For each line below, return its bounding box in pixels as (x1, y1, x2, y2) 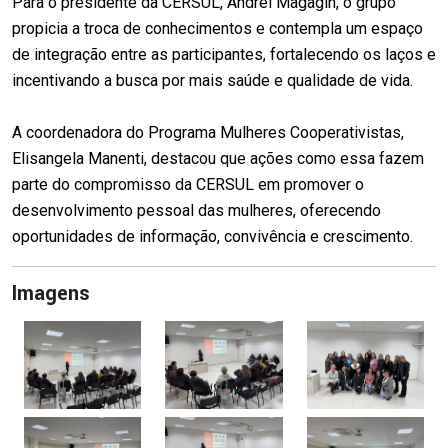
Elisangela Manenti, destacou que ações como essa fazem (12, 149, 424, 168)
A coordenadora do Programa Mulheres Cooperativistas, (12, 123, 404, 142)
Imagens (12, 279, 90, 308)
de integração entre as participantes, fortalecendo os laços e (12, 45, 436, 64)
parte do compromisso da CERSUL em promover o (12, 175, 364, 194)
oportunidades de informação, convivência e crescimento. (12, 227, 413, 246)
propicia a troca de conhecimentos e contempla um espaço (12, 19, 423, 38)
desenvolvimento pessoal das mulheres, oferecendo (12, 201, 381, 220)
